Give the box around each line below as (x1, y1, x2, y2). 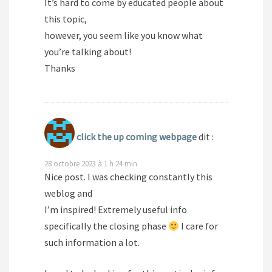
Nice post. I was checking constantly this (44, 171, 212, 183)
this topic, (44, 13, 87, 25)
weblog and (44, 187, 92, 200)
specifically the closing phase (44, 220, 168, 233)
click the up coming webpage (76, 131, 197, 143)
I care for (179, 220, 219, 233)
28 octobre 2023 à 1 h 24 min (44, 158, 137, 169)
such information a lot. (44, 236, 140, 249)
